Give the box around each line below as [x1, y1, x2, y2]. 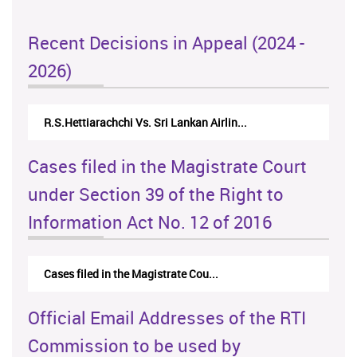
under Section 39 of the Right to [28, 182, 284, 206]
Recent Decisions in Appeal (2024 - [28, 31, 304, 55]
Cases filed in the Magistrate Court [28, 155, 307, 178]
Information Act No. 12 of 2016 [28, 210, 272, 234]
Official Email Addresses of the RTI [28, 306, 306, 330]
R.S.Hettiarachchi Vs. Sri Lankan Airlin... [44, 115, 247, 131]
